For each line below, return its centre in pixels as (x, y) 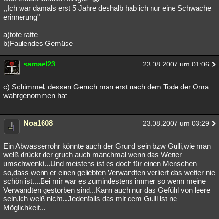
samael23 (39, 64)
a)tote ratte (21, 34)
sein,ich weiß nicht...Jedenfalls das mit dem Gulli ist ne (90, 199)
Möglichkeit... (24, 208)
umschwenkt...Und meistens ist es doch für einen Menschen (100, 164)
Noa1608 (38, 123)
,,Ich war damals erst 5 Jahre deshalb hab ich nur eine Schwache (107, 8)
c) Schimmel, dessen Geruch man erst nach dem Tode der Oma (106, 87)
